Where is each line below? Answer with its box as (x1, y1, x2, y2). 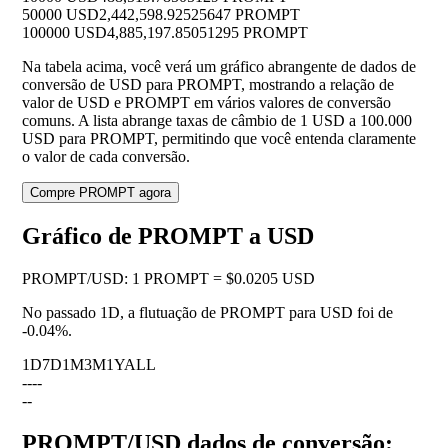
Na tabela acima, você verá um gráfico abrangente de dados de (22, 58, 416, 76)
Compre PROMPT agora (30, 185, 171, 201)
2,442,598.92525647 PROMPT (99, 6, 300, 24)
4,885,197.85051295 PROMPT (107, 24, 308, 42)
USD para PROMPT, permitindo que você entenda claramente (22, 130, 416, 148)
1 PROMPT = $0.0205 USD (132, 270, 315, 288)
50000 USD (22, 6, 99, 24)
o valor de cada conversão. (22, 148, 190, 166)
